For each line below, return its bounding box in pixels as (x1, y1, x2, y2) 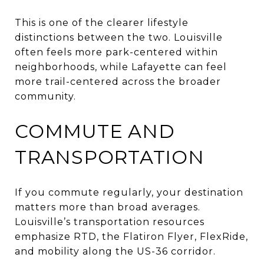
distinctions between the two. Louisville (15, 31, 223, 43)
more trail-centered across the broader (15, 75, 221, 87)
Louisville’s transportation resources (15, 216, 204, 227)
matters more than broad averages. (15, 201, 200, 213)
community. (15, 90, 76, 102)
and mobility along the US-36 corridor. (15, 245, 216, 257)
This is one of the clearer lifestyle (15, 16, 189, 28)
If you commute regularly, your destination (15, 186, 243, 198)
